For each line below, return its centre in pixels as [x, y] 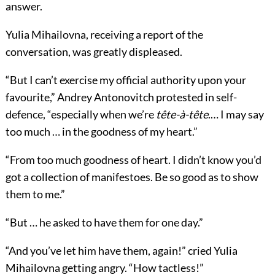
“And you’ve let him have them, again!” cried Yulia [121, 250]
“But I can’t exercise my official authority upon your [126, 79]
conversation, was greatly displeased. [94, 51]
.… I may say [236, 114]
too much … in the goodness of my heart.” [101, 131]
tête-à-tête [182, 114]
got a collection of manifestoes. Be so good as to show [132, 176]
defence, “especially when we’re [80, 114]
